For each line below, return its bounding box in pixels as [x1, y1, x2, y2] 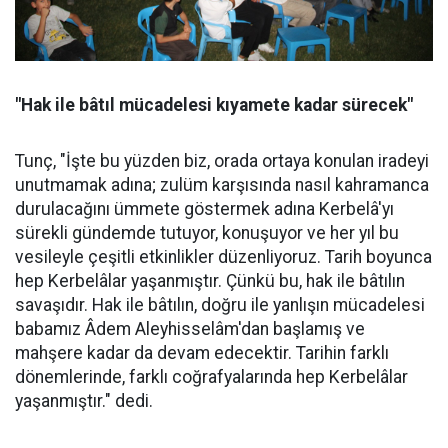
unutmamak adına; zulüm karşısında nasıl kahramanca [15, 174, 429, 195]
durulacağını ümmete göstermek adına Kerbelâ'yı [15, 198, 394, 219]
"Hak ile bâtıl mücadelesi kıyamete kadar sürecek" [15, 94, 413, 115]
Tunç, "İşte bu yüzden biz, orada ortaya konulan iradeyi [15, 150, 429, 171]
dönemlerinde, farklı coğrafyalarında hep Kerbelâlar [15, 366, 408, 387]
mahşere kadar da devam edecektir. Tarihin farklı [15, 342, 389, 363]
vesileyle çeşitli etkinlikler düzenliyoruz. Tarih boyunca [15, 246, 432, 267]
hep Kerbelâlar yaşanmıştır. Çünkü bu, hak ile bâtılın [15, 270, 405, 291]
